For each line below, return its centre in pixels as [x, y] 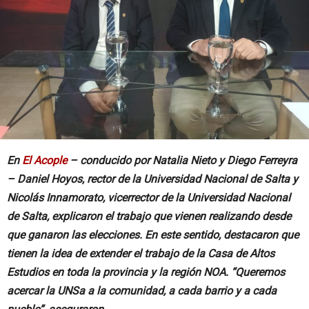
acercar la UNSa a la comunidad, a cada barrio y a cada [142, 291]
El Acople [44, 160]
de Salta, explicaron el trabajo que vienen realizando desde [149, 216]
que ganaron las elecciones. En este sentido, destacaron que [153, 235]
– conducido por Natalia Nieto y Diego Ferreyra [182, 160]
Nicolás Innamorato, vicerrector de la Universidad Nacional [149, 198]
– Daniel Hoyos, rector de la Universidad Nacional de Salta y [152, 179]
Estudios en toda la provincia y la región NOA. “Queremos [146, 272]
